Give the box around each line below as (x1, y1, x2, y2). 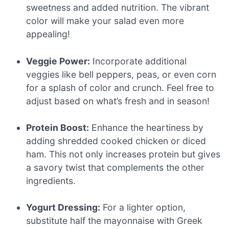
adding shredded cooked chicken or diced (26, 135, 207, 146)
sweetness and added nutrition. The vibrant (26, 2, 210, 13)
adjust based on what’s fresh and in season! (26, 95, 210, 106)
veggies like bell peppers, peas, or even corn (26, 68, 217, 80)
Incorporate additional (90, 55, 187, 66)
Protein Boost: (26, 122, 89, 133)
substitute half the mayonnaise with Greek (26, 215, 203, 226)
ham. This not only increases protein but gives (26, 148, 221, 159)
